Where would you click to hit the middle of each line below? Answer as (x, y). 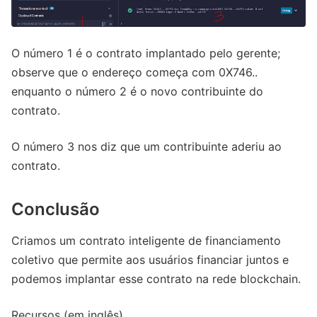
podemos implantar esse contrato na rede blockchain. (156, 278)
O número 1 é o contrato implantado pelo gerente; (146, 53)
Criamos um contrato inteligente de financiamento (146, 240)
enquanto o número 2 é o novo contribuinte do (137, 91)
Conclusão (56, 209)
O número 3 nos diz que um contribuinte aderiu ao (146, 146)
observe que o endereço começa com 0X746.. (134, 72)
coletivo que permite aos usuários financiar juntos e (150, 259)
